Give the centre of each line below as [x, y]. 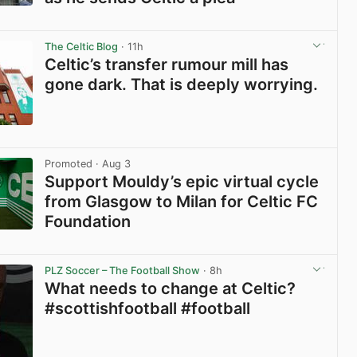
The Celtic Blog [82, 47]
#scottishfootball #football [148, 308]
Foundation [88, 221]
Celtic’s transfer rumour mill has [167, 65]
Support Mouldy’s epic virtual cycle [182, 181]
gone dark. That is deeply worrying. [182, 85]
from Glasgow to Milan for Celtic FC [182, 201]
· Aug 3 [112, 163]
